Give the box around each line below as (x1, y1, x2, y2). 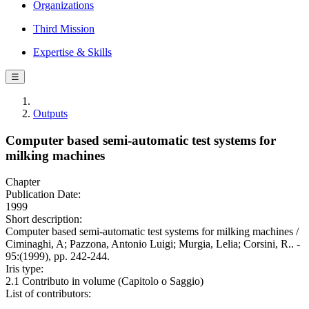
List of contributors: (6, 288, 91, 300)
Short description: (6, 213, 82, 226)
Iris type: (6, 263, 43, 275)
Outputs (33, 108, 68, 119)
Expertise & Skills (33, 46, 112, 58)
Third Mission (33, 23, 94, 34)
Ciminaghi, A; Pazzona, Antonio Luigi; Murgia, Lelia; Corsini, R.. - (6, 238, 300, 250)
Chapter (6, 176, 40, 188)
